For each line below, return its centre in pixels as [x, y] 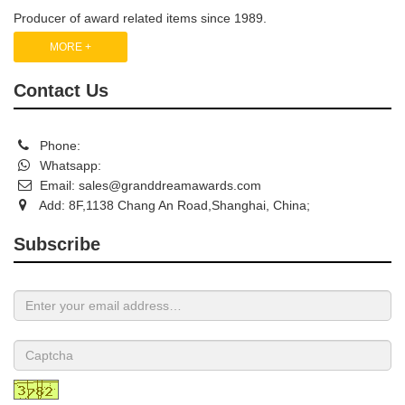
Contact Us [61, 90]
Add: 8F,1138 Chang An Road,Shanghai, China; [171, 205]
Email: [57, 185]
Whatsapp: [69, 165]
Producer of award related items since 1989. [140, 18]
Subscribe [57, 244]
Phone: [58, 145]
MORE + [71, 47]
